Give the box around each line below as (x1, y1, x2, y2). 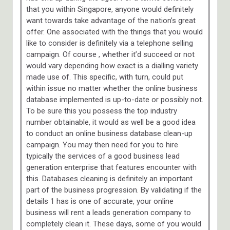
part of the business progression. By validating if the (26, 185, 202, 195)
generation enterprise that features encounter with (26, 162, 197, 172)
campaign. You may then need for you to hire (26, 140, 178, 149)
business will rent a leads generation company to (26, 207, 191, 217)
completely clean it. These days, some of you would (26, 219, 201, 228)
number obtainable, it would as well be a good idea (26, 117, 196, 127)
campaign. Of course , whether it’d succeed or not (26, 49, 195, 59)
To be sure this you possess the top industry (26, 106, 177, 116)
